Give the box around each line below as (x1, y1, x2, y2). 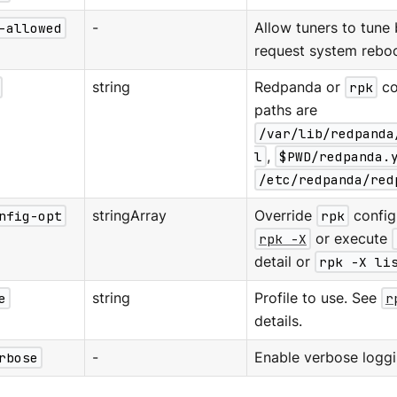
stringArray (91, 206, 167, 224)
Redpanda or (253, 78, 345, 96)
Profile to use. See (253, 289, 381, 307)
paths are (253, 101, 317, 119)
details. (253, 312, 302, 330)
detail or (253, 253, 315, 270)
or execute (311, 230, 393, 247)
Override (253, 206, 316, 224)
